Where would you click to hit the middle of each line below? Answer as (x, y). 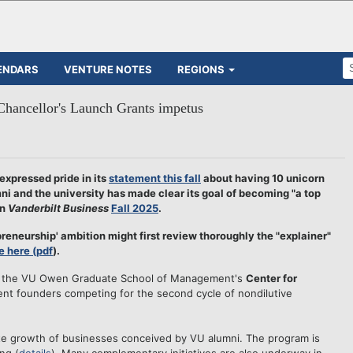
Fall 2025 (135, 208)
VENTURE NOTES (108, 69)
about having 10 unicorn (263, 178)
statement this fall (155, 178)
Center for (271, 278)
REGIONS (201, 69)
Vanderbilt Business (58, 208)
